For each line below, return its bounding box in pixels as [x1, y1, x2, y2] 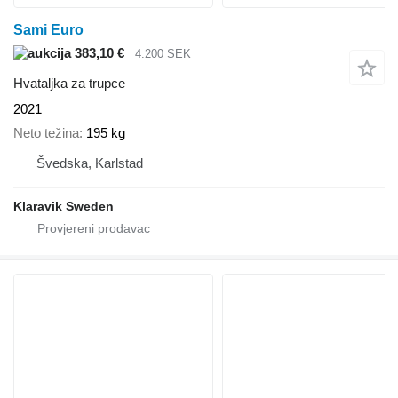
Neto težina [13, 124, 79, 140]
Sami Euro [13, 21, 84, 37]
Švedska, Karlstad [36, 155, 143, 171]
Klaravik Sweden [13, 198, 114, 213]
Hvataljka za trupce [13, 76, 125, 92]
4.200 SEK [135, 46, 191, 60]
